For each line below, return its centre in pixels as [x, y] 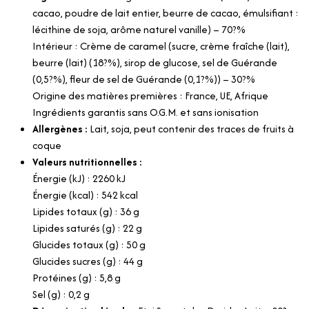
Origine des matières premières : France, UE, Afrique [150, 95]
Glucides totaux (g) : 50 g [89, 244]
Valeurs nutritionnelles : [87, 161]
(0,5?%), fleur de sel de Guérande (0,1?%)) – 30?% [144, 79]
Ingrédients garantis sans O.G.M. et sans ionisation [146, 112]
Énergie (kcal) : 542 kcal [85, 195]
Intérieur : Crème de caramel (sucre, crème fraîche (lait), [161, 46]
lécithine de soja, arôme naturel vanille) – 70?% [139, 29]
